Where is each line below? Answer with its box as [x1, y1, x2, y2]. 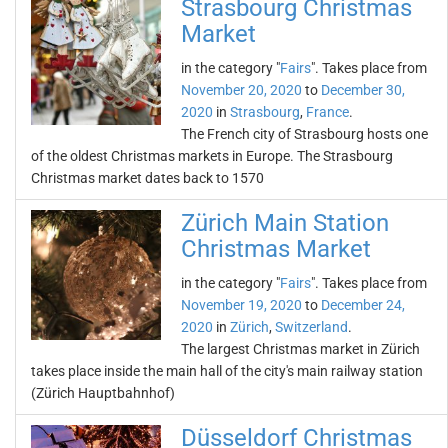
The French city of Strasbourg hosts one [181, 126, 428, 142]
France [306, 104, 349, 120]
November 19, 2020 [181, 297, 302, 313]
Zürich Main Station [181, 209, 389, 237]
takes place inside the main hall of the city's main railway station [31, 363, 423, 379]
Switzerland [275, 319, 348, 335]
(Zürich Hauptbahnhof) [31, 385, 175, 401]
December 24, [321, 297, 405, 313]
